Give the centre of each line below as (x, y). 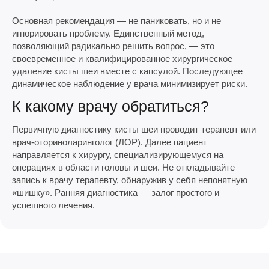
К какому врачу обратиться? (110, 106)
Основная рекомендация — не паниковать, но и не (116, 20)
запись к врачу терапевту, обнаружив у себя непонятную (130, 180)
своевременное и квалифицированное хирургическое (122, 58)
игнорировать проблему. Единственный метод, (108, 33)
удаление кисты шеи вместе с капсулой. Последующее (127, 71)
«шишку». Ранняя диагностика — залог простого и (116, 192)
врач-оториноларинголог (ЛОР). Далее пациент (110, 142)
